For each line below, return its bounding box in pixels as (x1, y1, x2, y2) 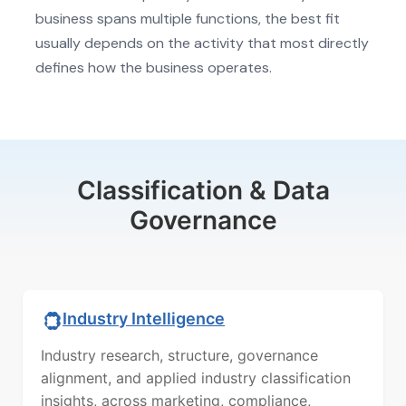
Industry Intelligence (63, 309, 225, 329)
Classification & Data (76, 174, 330, 206)
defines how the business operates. (35, 57, 275, 77)
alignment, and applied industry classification (41, 368, 351, 387)
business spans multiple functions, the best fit (35, 8, 340, 28)
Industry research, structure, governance (41, 345, 318, 364)
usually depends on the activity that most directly (35, 33, 369, 53)
